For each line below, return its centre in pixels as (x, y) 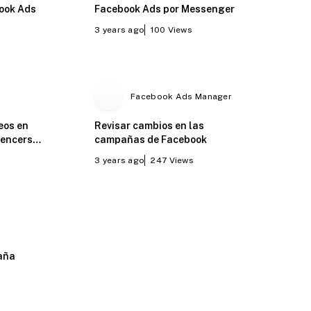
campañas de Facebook (151, 139)
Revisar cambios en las (150, 125)
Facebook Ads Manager (182, 96)
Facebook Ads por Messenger (165, 9)
